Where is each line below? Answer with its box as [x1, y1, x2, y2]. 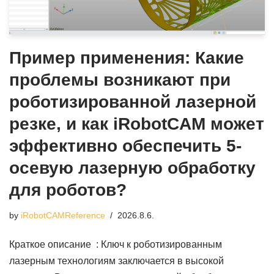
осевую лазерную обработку [9, 158, 256, 178]
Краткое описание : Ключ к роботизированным [9, 239, 222, 250]
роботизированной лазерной [9, 92, 256, 112]
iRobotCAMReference [21, 210, 105, 221]
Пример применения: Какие [9, 48, 244, 68]
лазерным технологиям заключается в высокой [9, 256, 224, 267]
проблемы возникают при [9, 70, 231, 90]
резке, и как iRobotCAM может [9, 114, 264, 134]
